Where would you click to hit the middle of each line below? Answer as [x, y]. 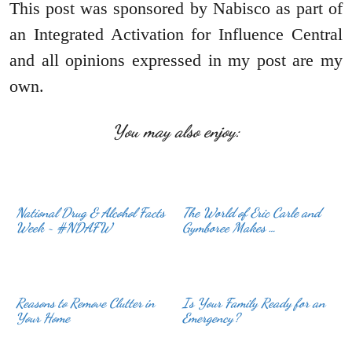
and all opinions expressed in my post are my [176, 60]
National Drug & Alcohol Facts [91, 213]
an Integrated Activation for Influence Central [176, 35]
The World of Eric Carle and [252, 213]
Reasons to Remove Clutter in [86, 302]
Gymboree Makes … [229, 228]
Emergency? [211, 317]
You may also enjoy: [176, 132]
